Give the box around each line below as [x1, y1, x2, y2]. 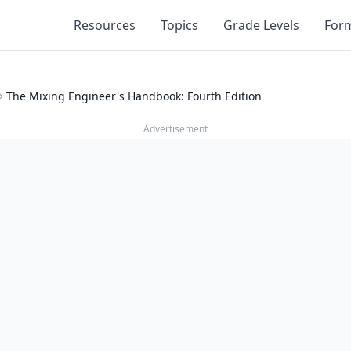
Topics [161, 16, 198, 34]
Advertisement [143, 122, 208, 136]
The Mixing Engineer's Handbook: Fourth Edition [6, 89, 262, 103]
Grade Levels [223, 16, 299, 34]
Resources [74, 16, 136, 34]
